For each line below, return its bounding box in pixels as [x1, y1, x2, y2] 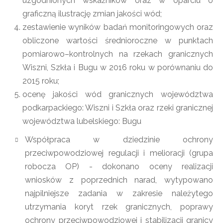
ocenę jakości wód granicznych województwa [22, 90, 213, 99]
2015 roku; [22, 76, 59, 86]
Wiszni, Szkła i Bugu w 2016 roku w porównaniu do [22, 63, 213, 72]
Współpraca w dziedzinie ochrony [25, 135, 213, 144]
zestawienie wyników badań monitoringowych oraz [22, 22, 213, 32]
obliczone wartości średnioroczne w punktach [22, 36, 213, 45]
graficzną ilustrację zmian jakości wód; [22, 9, 162, 18]
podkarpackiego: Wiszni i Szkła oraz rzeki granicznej [22, 103, 213, 112]
